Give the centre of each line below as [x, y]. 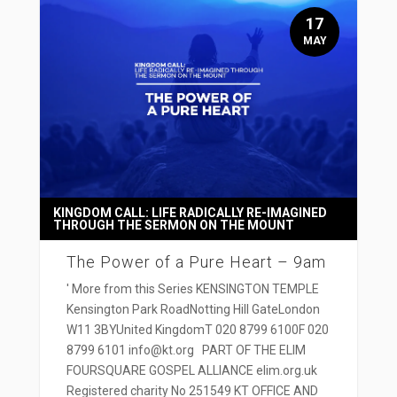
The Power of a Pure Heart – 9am [196, 261]
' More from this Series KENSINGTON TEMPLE [192, 288]
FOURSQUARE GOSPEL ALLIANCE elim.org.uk [191, 370]
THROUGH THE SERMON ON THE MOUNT [173, 225]
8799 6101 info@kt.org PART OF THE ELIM [186, 350]
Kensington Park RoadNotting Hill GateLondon [193, 309]
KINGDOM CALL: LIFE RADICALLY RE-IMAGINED [190, 212]
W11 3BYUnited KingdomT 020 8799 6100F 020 [197, 329]
